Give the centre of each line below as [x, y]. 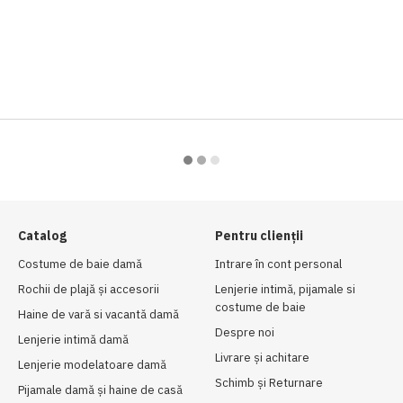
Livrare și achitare [262, 358]
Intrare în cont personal [278, 264]
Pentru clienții [259, 236]
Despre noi [245, 332]
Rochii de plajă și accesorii [89, 289]
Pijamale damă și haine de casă [100, 390]
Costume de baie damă [80, 264]
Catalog [42, 236]
